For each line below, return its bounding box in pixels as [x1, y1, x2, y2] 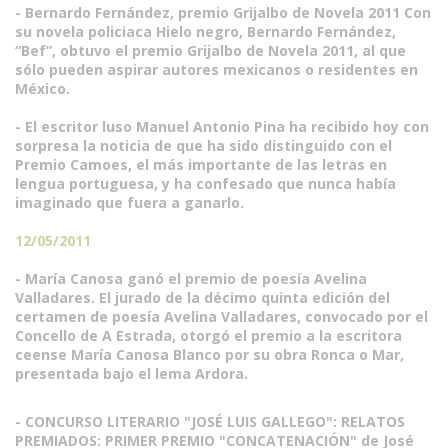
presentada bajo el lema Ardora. [15, 364, 248, 383]
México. [15, 79, 70, 98]
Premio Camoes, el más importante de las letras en [15, 155, 387, 174]
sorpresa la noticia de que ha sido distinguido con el [15, 136, 392, 155]
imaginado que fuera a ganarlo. [15, 193, 244, 212]
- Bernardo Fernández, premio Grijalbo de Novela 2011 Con [15, 3, 431, 22]
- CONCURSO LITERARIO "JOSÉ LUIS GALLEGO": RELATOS [15, 412, 405, 431]
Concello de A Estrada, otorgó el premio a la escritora [15, 326, 402, 345]
